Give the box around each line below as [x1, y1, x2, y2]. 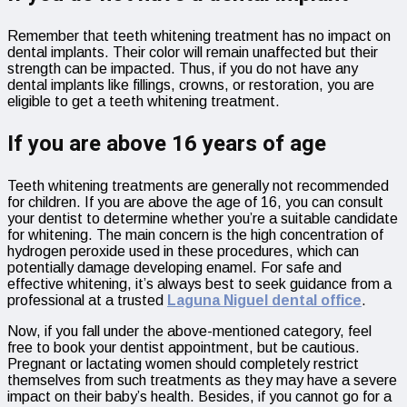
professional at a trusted [7, 293, 167, 309]
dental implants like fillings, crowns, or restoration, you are [7, 77, 374, 94]
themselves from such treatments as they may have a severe [7, 372, 397, 389]
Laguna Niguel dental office [167, 293, 362, 309]
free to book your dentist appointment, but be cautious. [7, 340, 360, 356]
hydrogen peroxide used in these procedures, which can [7, 243, 359, 260]
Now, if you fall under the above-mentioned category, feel [7, 323, 372, 340]
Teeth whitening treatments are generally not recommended [7, 178, 389, 194]
